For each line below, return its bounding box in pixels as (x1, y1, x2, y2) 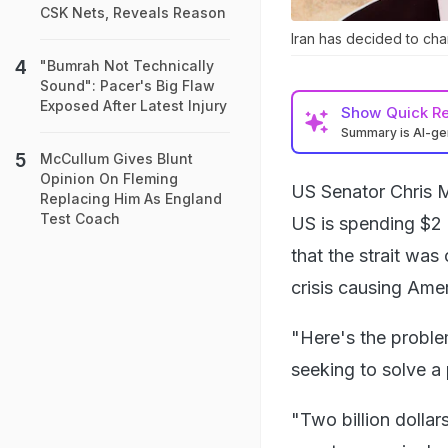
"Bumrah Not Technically (40, 57, 214, 74)
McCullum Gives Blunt (40, 150, 193, 167)
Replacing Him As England (40, 190, 222, 207)
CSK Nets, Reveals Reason (40, 4, 226, 21)
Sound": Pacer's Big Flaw (40, 77, 215, 94)
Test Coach (40, 210, 120, 227)
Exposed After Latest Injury (40, 97, 227, 114)
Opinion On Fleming (40, 170, 178, 187)
